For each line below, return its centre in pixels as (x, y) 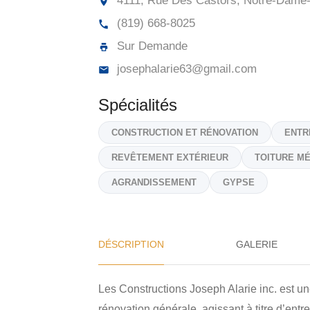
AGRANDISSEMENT (154, 182)
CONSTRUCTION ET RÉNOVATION (185, 133)
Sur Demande (151, 46)
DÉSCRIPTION (131, 244)
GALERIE (257, 244)
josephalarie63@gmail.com (185, 69)
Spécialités (138, 105)
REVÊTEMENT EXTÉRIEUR (170, 157)
